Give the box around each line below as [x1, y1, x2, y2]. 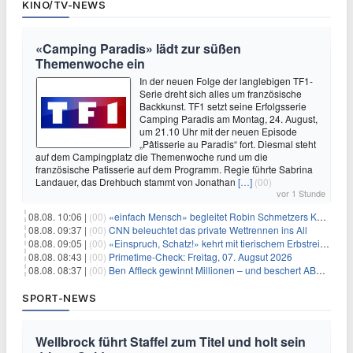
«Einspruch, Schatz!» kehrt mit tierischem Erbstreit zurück [109, 236, 320, 250]
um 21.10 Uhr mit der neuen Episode [139, 124, 297, 138]
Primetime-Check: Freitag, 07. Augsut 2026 [109, 250, 292, 263]
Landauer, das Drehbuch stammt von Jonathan [35, 175, 238, 188]
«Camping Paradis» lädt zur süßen [35, 39, 241, 58]
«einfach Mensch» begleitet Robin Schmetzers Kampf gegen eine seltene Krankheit [109, 210, 317, 223]
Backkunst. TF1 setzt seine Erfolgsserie [139, 99, 307, 113]
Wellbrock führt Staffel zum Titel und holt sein [35, 333, 306, 351]
